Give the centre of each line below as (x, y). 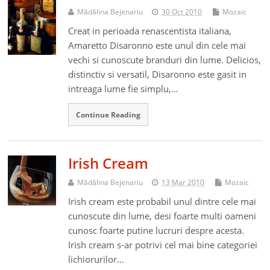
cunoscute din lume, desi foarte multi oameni (162, 215)
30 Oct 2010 (182, 12)
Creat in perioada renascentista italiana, (150, 31)
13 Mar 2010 (183, 182)
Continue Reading (108, 115)
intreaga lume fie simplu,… (124, 89)
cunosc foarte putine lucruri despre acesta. (156, 230)
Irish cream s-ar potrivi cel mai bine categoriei (163, 244)
